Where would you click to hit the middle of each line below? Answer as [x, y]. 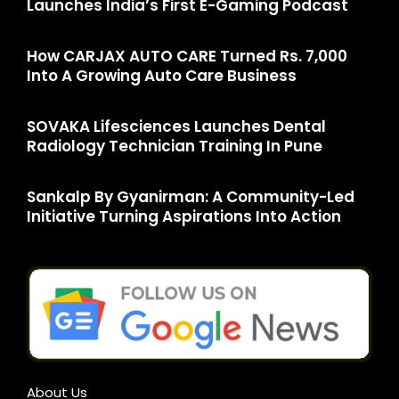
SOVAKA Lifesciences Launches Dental [176, 127]
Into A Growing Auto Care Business [162, 76]
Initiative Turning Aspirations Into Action [184, 217]
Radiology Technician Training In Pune [175, 147]
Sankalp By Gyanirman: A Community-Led [191, 197]
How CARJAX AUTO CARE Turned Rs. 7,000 [187, 57]
